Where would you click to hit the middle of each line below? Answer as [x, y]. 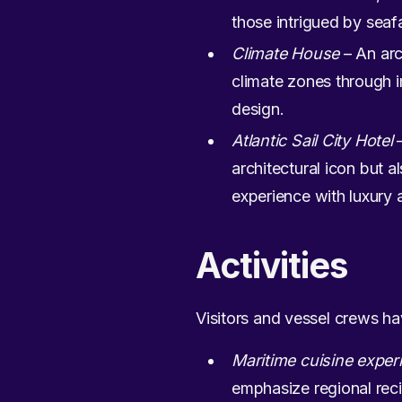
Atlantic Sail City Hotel [312, 140]
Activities [272, 265]
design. [258, 109]
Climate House [286, 53]
